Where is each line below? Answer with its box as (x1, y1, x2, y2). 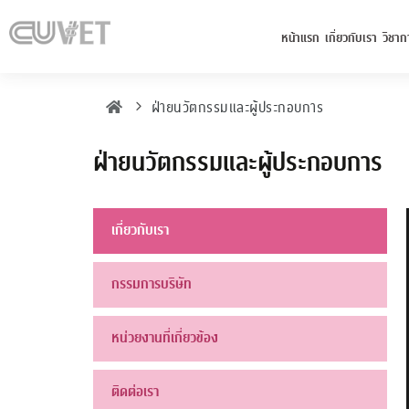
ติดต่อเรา (111, 381, 159, 403)
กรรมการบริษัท (111, 273, 192, 295)
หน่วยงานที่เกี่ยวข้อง (111, 327, 218, 349)
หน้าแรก (280, 28, 320, 47)
